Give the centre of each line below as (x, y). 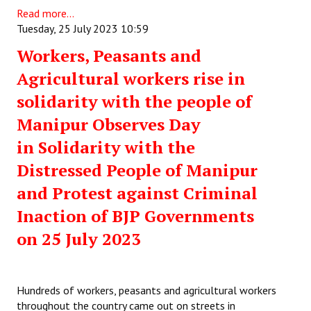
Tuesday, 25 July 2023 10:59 (83, 29)
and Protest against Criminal (137, 193)
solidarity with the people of (134, 102)
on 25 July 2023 (79, 239)
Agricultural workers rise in (131, 79)
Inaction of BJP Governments (135, 216)
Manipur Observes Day (109, 125)
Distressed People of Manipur (137, 170)
